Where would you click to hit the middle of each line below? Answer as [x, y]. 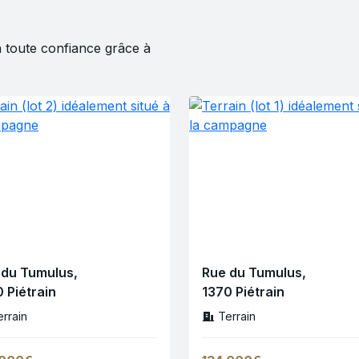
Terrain [237, 317]
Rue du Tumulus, [254, 273]
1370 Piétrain [243, 292]
